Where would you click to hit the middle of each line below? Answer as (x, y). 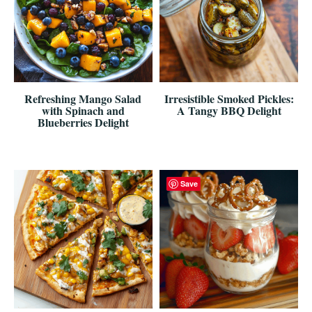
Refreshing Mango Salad (83, 98)
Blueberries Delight (83, 122)
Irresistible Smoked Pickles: (229, 98)
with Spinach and (83, 110)
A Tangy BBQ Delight (229, 110)
